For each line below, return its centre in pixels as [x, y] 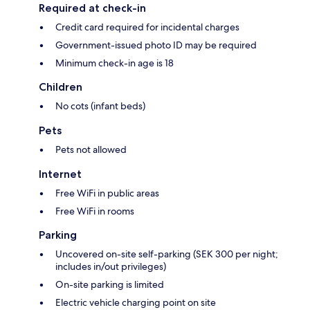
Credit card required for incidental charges [147, 27]
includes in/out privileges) [111, 267]
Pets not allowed [91, 150]
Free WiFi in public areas [107, 193]
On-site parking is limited [110, 285]
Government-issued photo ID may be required [156, 45]
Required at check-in [92, 8]
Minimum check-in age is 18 [115, 63]
